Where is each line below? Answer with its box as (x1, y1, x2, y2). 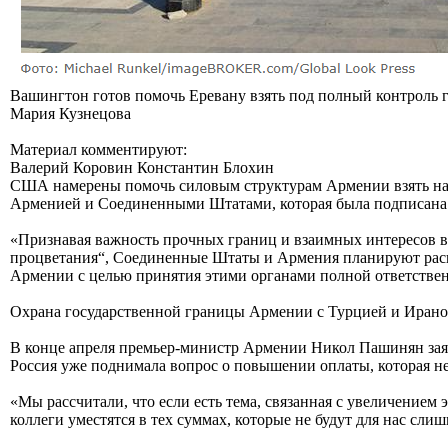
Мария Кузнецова (10, 104, 131, 122)
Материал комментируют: (10, 140, 187, 158)
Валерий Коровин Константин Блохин (10, 158, 274, 176)
